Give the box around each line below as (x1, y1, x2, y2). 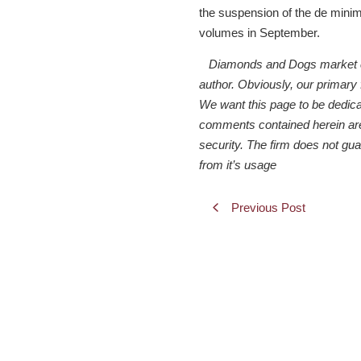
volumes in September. (199, 25, 320, 39)
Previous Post (231, 201, 305, 215)
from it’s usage (199, 158, 276, 172)
